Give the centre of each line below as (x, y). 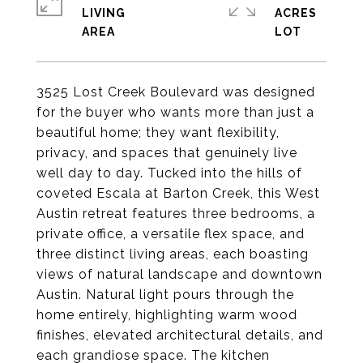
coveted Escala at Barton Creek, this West (178, 193)
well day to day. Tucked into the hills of (169, 173)
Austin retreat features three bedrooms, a (176, 214)
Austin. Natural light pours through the (165, 295)
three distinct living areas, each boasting (173, 254)
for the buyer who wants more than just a (175, 112)
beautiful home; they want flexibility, (158, 132)
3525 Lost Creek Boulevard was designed (176, 92)
